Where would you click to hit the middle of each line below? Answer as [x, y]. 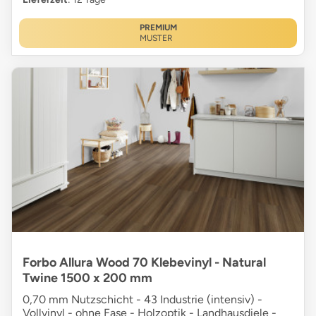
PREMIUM [158, 27]
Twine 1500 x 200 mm [87, 278]
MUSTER [156, 38]
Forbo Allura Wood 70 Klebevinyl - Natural [144, 262]
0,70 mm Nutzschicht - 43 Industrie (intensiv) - [142, 299]
